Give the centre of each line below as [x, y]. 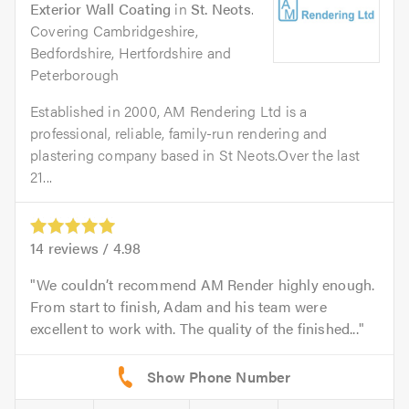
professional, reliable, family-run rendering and [179, 133]
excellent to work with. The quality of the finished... [194, 329]
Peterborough [75, 74]
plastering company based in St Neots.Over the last [195, 155]
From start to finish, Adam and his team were [178, 307]
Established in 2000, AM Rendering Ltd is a [169, 111]
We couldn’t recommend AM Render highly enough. [206, 285]
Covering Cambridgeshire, [114, 31]
